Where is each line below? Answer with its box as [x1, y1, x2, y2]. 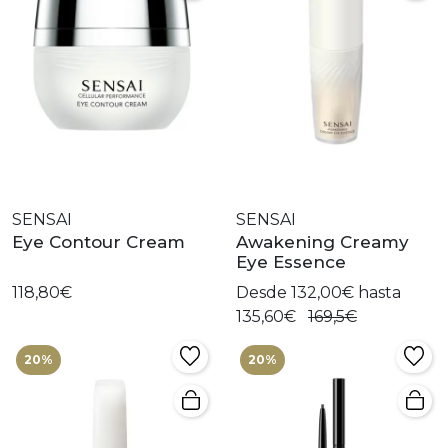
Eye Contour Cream [12, 232, 185, 253]
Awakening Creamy [236, 232, 409, 253]
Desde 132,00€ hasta [236, 283, 401, 303]
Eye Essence [236, 252, 346, 273]
